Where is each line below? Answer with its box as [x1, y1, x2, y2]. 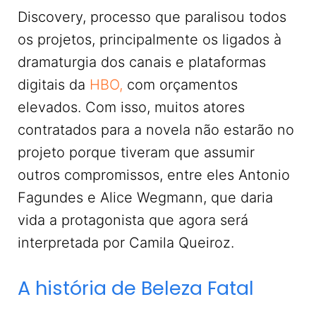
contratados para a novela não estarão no [18, 121, 294, 138]
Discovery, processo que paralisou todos [18, 8, 286, 25]
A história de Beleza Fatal [18, 275, 254, 301]
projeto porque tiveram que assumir [18, 144, 255, 161]
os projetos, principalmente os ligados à [18, 31, 281, 48]
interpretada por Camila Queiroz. [18, 234, 234, 251]
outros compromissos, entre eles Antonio [18, 166, 290, 183]
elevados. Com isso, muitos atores [18, 99, 245, 116]
